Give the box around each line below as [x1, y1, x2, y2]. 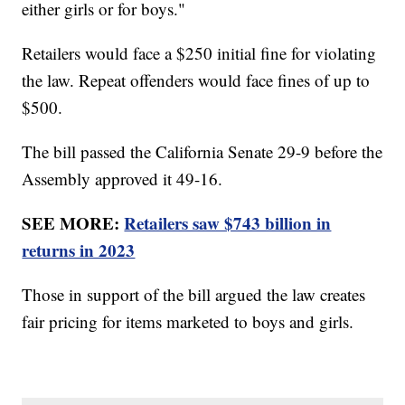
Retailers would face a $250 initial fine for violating [22, 42, 377, 65]
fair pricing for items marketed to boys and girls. [22, 310, 360, 334]
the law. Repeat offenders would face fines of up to [22, 69, 371, 92]
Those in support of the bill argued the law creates [22, 283, 366, 306]
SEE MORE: [22, 211, 125, 236]
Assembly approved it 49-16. [22, 167, 229, 191]
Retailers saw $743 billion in [124, 211, 332, 236]
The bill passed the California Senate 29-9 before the [22, 140, 383, 164]
